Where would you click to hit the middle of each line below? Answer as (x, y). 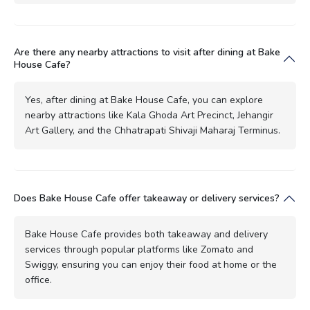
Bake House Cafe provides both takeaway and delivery (146, 234)
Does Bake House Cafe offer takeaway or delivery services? (147, 198)
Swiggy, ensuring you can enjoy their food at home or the (151, 264)
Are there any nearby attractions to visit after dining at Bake (147, 52)
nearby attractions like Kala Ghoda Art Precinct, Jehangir (149, 115)
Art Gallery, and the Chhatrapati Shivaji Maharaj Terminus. (153, 130)
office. (38, 280)
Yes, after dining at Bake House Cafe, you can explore (144, 100)
